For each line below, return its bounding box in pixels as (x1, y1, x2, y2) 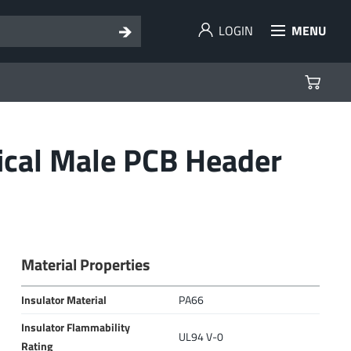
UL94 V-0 (178, 328, 223, 346)
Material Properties (20, 253, 150, 277)
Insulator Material (20, 291, 107, 309)
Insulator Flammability (20, 319, 130, 336)
